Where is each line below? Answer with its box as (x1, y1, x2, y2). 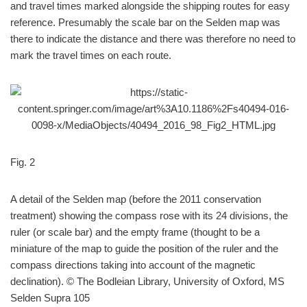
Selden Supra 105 (10, 292, 90, 304)
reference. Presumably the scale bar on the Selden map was (10, 16, 280, 28)
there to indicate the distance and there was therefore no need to (10, 33, 295, 45)
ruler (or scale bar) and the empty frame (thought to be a (10, 226, 260, 238)
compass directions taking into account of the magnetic (10, 259, 256, 271)
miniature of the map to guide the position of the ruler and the (10, 243, 278, 254)
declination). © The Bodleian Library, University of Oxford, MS (10, 275, 284, 287)
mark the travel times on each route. (10, 49, 171, 61)
